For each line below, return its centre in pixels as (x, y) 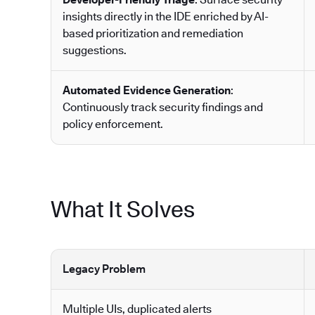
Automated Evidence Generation (147, 91)
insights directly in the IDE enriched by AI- (166, 17)
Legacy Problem (104, 269)
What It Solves (123, 210)
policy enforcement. (113, 124)
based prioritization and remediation (153, 34)
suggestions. (95, 51)
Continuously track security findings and (163, 108)
